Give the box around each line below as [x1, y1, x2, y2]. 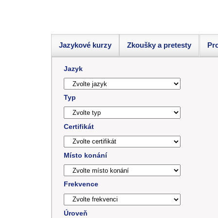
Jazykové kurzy [59, 40, 111, 49]
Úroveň [64, 209, 88, 217]
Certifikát [64, 122, 94, 130]
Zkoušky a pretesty [127, 40, 192, 49]
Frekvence [64, 180, 98, 188]
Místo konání [64, 151, 107, 160]
